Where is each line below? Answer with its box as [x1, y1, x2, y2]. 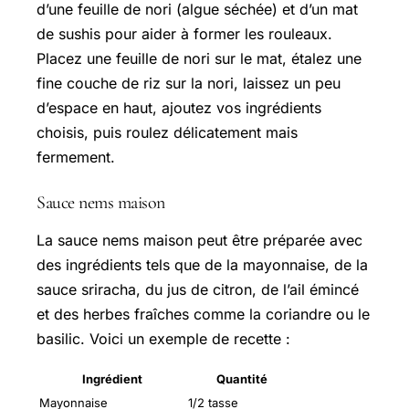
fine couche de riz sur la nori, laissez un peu [37, 73, 341, 92]
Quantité [216, 371, 267, 386]
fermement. [37, 147, 115, 166]
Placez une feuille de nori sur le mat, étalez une [37, 48, 362, 68]
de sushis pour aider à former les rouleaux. [37, 24, 332, 43]
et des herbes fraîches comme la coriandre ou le [37, 304, 370, 323]
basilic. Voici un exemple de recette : [37, 329, 290, 348]
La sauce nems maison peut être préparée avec [37, 230, 362, 249]
